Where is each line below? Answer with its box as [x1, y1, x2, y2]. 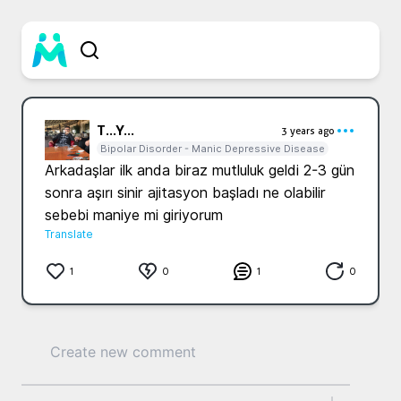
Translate [45, 227, 93, 241]
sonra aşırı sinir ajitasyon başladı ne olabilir [45, 184, 326, 201]
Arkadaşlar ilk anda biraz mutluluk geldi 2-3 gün [45, 162, 354, 179]
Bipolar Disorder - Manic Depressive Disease [100, 142, 325, 155]
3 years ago [281, 124, 335, 137]
